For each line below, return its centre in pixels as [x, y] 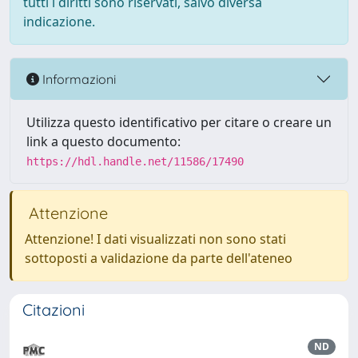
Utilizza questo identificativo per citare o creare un [179, 122]
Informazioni [78, 79]
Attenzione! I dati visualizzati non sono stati [155, 239]
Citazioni [54, 310]
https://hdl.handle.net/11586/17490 [135, 161]
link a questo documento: [103, 141]
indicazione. [59, 22]
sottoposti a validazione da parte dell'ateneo [159, 258]
